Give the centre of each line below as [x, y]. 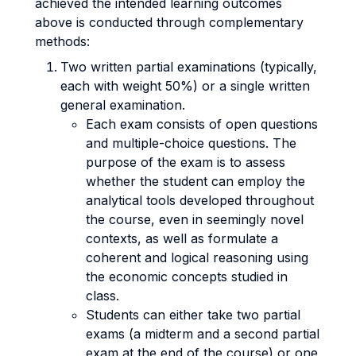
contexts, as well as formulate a [182, 238]
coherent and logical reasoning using [197, 257]
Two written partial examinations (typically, [189, 67]
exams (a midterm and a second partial [203, 334]
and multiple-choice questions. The [191, 143]
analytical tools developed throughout [200, 200]
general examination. [125, 105]
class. [103, 296]
